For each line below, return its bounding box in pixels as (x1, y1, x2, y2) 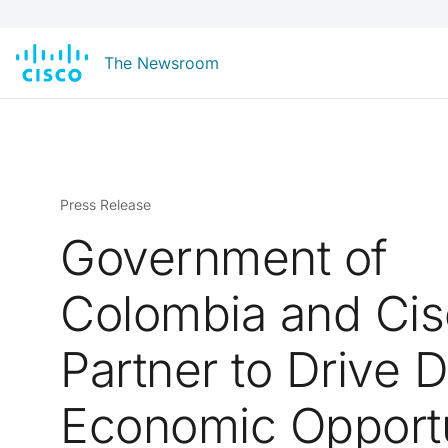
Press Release (60, 196, 151, 213)
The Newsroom (104, 53, 219, 73)
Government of (60, 228, 388, 287)
